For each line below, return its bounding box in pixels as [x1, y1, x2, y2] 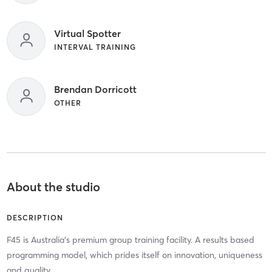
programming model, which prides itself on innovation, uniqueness [6, 249, 262, 260]
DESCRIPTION [6, 212, 63, 222]
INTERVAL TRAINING [53, 42, 136, 52]
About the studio [6, 178, 100, 194]
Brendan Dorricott [53, 83, 137, 95]
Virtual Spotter [53, 27, 121, 39]
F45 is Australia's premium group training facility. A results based [6, 234, 254, 245]
